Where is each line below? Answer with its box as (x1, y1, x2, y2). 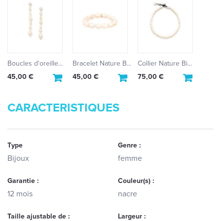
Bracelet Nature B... (73, 59, 131, 68)
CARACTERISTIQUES (7, 101, 119, 115)
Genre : (118, 141, 141, 149)
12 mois (7, 189, 33, 199)
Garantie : (7, 177, 39, 185)
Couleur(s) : (118, 177, 154, 185)
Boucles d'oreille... (7, 59, 63, 68)
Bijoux (7, 153, 29, 163)
